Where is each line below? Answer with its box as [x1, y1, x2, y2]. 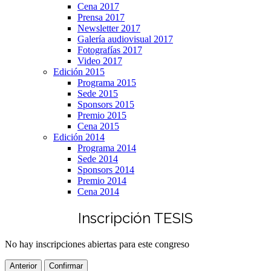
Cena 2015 [77, 120, 119, 131]
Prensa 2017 [77, 11, 125, 22]
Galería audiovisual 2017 [77, 33, 173, 44]
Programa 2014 [77, 142, 136, 153]
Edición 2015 [53, 66, 105, 77]
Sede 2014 [77, 153, 118, 164]
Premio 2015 [77, 109, 126, 120]
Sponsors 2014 [77, 164, 134, 175]
